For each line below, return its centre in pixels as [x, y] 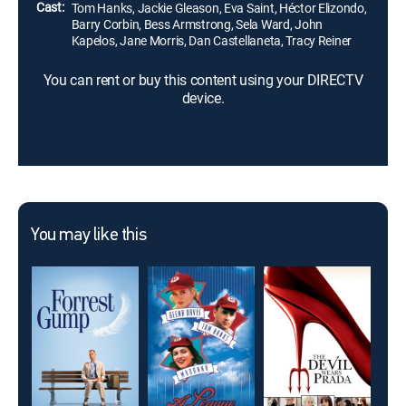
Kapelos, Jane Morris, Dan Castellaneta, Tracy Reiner [212, 40]
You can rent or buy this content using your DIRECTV [203, 80]
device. [203, 98]
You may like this [89, 236]
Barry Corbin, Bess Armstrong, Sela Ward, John [197, 24]
